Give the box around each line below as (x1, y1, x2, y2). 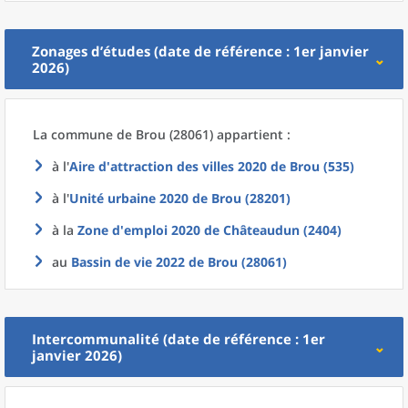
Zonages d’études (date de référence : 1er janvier (32, 42, 369, 60)
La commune (33, 126, 117, 143)
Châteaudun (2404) (223, 221, 342, 239)
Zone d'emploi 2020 (77, 221, 200, 239)
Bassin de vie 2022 (71, 253, 185, 270)
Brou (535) (290, 158, 354, 175)
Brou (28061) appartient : (136, 126, 291, 143)
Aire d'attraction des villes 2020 (69, 158, 267, 175)
